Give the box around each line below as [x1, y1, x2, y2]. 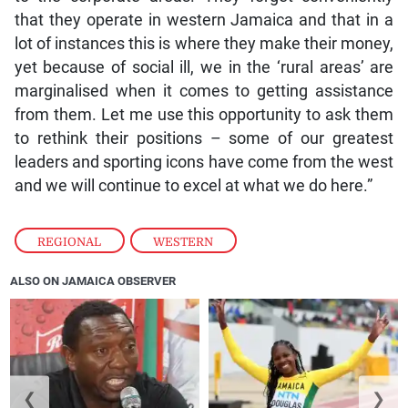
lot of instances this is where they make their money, [14, 34, 394, 53]
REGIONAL [37, 234, 102, 249]
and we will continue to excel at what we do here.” [14, 176, 372, 195]
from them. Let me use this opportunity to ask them [14, 105, 394, 124]
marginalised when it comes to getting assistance [14, 81, 394, 100]
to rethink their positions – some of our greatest [14, 128, 394, 148]
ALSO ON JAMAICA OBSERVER [10, 273, 177, 288]
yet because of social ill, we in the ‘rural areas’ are [14, 57, 394, 76]
